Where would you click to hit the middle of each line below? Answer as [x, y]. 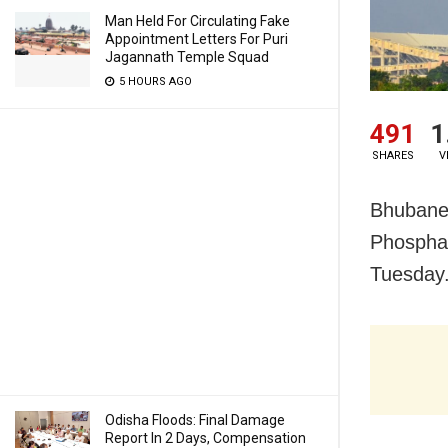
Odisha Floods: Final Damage [195, 420]
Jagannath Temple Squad [187, 57]
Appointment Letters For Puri [196, 39]
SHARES [392, 156]
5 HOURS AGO [154, 81]
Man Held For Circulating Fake [197, 21]
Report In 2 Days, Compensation [205, 438]
